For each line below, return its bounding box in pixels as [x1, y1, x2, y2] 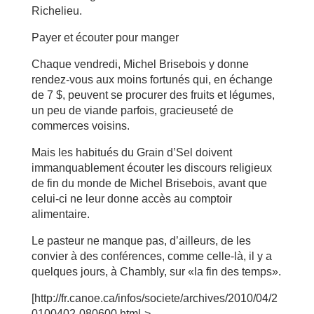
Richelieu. [31, 5, 82, 17]
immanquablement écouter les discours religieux [31, 162, 272, 174]
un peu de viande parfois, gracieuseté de [31, 104, 233, 116]
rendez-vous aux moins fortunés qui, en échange [31, 74, 273, 86]
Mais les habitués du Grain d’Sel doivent [31, 146, 232, 158]
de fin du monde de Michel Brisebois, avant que [31, 177, 267, 189]
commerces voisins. [31, 120, 130, 132]
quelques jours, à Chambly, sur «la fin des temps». [31, 266, 281, 278]
